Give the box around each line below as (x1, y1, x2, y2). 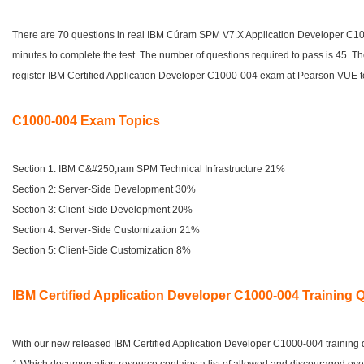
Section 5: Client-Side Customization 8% (12, 245, 191, 256)
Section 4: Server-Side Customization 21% (12, 224, 200, 236)
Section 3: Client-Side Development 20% (12, 204, 193, 215)
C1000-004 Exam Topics (12, 114, 160, 128)
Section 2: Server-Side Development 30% (12, 184, 196, 195)
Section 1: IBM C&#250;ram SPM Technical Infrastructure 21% (12, 163, 285, 175)
